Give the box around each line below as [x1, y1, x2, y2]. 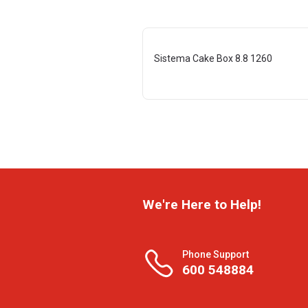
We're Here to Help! [142, 197, 261, 212]
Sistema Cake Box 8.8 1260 [154, 53, 272, 64]
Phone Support [182, 248, 249, 260]
